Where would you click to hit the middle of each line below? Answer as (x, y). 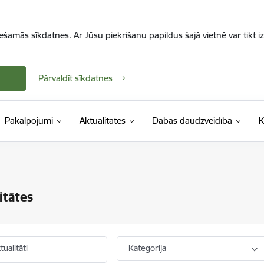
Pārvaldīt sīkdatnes (75, 78)
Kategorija (148, 248)
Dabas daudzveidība (192, 121)
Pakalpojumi (29, 121)
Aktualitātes (102, 121)
